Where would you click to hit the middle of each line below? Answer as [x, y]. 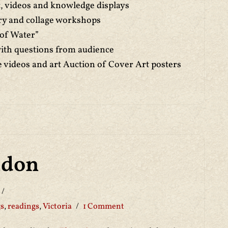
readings [23, 207]
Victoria [57, 207]
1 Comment [104, 207]
